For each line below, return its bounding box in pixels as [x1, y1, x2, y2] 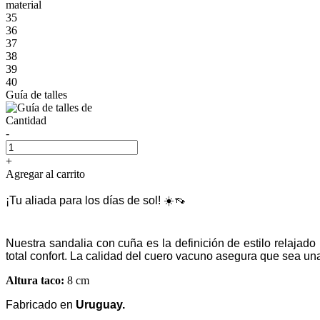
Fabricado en [6, 298, 73, 311]
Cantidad [6, 114, 46, 126]
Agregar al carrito [6, 167, 85, 180]
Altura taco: [6, 274, 64, 286]
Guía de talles [6, 88, 67, 101]
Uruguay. [73, 298, 125, 311]
